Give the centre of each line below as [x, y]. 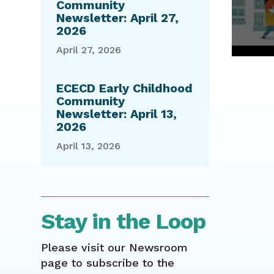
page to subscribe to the [108, 262]
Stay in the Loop [124, 221]
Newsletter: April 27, [118, 18]
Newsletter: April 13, [117, 114]
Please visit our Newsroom [115, 247]
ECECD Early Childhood [125, 89]
